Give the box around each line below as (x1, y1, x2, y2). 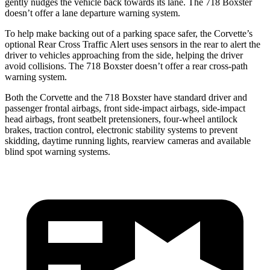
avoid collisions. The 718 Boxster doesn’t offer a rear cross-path (5, 60, 248, 71)
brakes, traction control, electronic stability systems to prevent (5, 124, 237, 135)
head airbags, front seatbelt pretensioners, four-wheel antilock (5, 113, 237, 124)
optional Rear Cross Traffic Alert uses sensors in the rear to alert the (5, 39, 260, 49)
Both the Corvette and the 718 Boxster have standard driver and (5, 92, 247, 102)
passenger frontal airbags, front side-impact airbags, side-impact (5, 102, 245, 113)
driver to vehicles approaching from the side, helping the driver (5, 49, 243, 60)
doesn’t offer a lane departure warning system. (5, 7, 180, 18)
